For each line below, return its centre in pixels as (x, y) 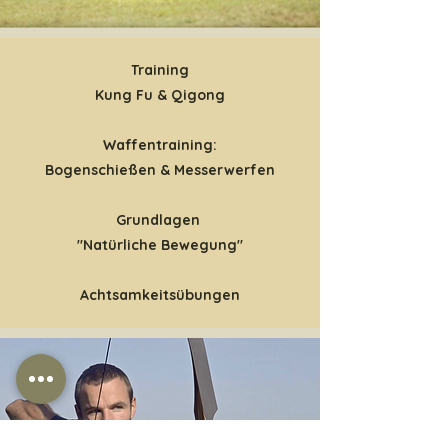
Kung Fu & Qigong (160, 95)
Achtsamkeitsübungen (160, 295)
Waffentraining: (160, 145)
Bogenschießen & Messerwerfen (160, 170)
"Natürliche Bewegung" (160, 245)
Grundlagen (160, 220)
